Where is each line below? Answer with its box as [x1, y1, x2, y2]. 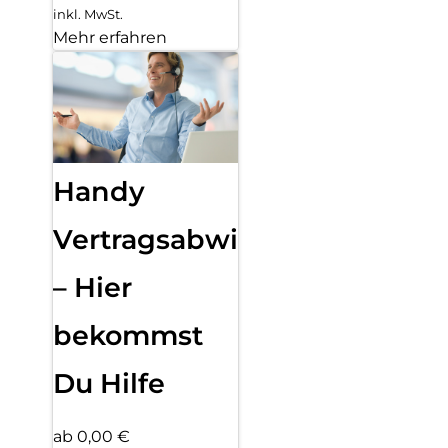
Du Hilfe [53, 367, 165, 401]
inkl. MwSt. [53, 6, 123, 23]
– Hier [53, 271, 132, 305]
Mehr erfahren [53, 28, 167, 48]
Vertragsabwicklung [53, 223, 335, 257]
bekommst [53, 319, 203, 353]
